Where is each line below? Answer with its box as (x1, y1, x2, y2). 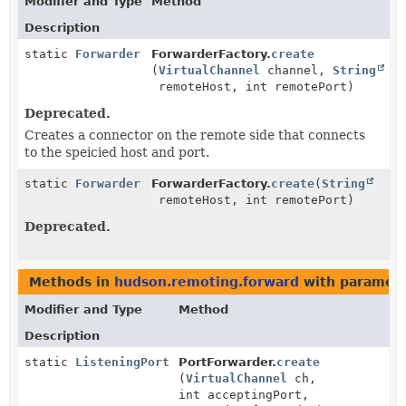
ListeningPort (75, 354, 169, 369)
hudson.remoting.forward (114, 274, 299, 289)
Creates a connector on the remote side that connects (24, 127, 365, 142)
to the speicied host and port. (24, 144, 209, 159)
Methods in (29, 274, 114, 289)
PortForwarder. (179, 354, 276, 369)
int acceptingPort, (179, 387, 309, 401)
